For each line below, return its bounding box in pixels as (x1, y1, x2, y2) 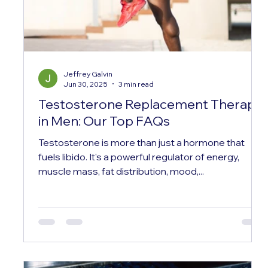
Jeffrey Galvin (63, 69, 112, 78)
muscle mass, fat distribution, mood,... (38, 165, 204, 177)
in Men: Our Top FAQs (38, 112, 170, 129)
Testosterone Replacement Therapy (38, 95, 263, 112)
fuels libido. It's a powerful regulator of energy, (38, 150, 239, 163)
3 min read (118, 79, 154, 89)
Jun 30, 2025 (63, 79, 108, 89)
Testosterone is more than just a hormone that (38, 136, 245, 148)
